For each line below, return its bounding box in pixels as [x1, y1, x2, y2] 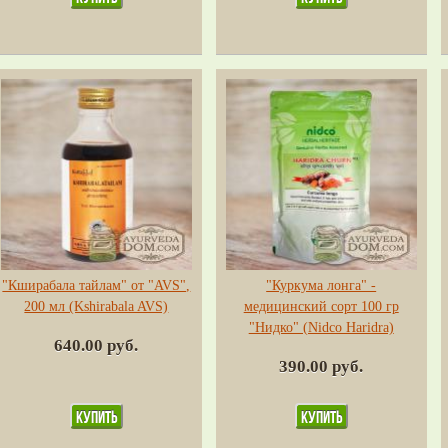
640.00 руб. [54, 335, 139, 355]
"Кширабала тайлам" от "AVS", [2, 277, 191, 293]
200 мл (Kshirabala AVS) [24, 298, 169, 314]
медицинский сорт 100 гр [243, 298, 399, 314]
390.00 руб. [279, 356, 364, 376]
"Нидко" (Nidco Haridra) [248, 319, 394, 335]
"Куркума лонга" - [266, 277, 377, 293]
